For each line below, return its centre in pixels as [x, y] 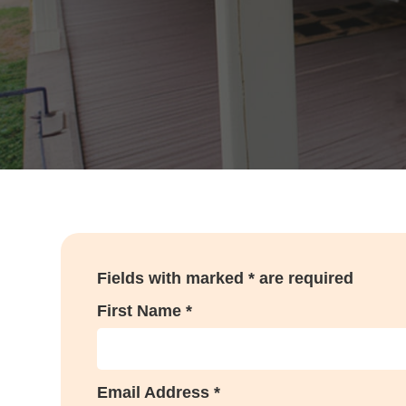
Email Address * [159, 393]
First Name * [145, 310]
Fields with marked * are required [225, 278]
